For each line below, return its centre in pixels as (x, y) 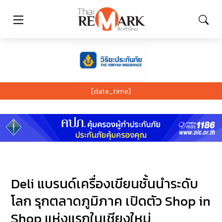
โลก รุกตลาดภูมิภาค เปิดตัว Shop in (111, 201)
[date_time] (111, 91)
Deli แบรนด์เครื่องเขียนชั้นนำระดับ (105, 184)
